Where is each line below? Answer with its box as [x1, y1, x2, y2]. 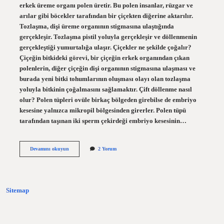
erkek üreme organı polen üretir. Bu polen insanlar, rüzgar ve [19, 1, 193, 9]
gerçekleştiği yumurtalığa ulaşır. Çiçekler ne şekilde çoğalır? [19, 43, 191, 51]
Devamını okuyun [29, 145, 69, 151]
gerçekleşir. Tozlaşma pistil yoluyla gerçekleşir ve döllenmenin [19, 33, 197, 40]
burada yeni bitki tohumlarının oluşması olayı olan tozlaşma [19, 75, 190, 82]
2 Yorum [97, 145, 116, 151]
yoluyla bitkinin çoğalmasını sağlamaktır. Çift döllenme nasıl [19, 85, 192, 93]
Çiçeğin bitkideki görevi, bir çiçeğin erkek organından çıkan [19, 54, 189, 61]
